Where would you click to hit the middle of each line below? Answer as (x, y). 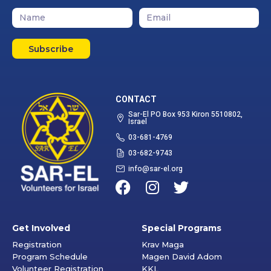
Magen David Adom (182, 256)
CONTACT (136, 99)
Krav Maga (163, 244)
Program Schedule (50, 256)
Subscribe (51, 49)
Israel (138, 122)
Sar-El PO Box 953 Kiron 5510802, (186, 114)
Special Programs (181, 228)
